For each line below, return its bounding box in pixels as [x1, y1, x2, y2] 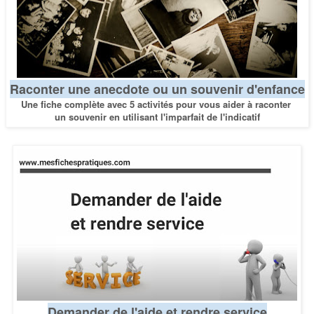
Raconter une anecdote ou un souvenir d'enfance [9, 80, 305, 99]
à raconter [247, 97, 294, 111]
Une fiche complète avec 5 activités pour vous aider [20, 97, 247, 111]
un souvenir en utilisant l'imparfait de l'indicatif [54, 110, 260, 124]
